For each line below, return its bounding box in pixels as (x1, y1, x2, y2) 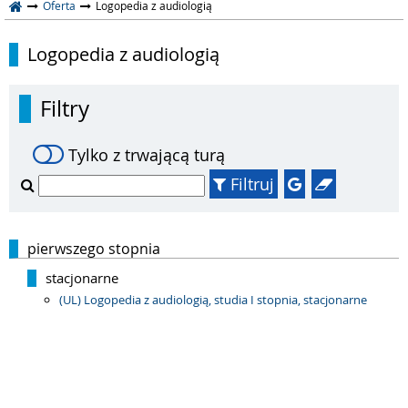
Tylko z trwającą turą (68, 144, 225, 166)
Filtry (40, 94, 89, 123)
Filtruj (230, 173, 274, 195)
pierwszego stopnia (27, 239, 160, 259)
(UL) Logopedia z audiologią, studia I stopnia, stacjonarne (59, 291, 367, 308)
